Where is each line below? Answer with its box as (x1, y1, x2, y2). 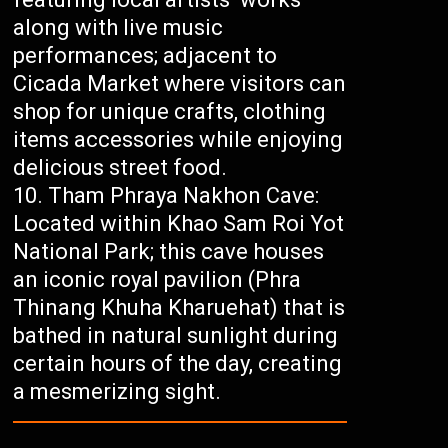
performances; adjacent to (13, 43, 278, 69)
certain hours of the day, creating (13, 351, 343, 377)
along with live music (13, 15, 224, 41)
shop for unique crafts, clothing (13, 99, 327, 125)
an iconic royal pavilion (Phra (13, 267, 302, 293)
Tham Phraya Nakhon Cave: (48, 183, 320, 209)
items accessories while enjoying (13, 127, 344, 153)
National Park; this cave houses (13, 239, 325, 265)
